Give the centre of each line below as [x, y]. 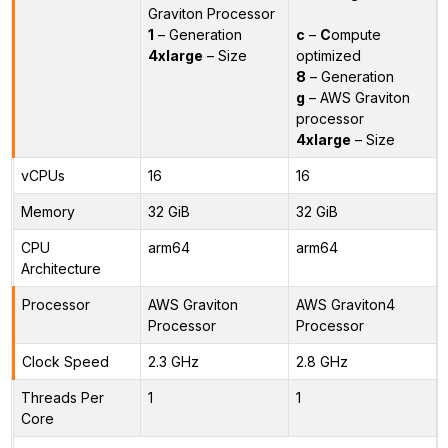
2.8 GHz [321, 361]
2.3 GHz [173, 361]
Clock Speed [65, 361]
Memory [47, 211]
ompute [355, 34]
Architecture [60, 268]
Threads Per [62, 397]
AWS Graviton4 [345, 304]
